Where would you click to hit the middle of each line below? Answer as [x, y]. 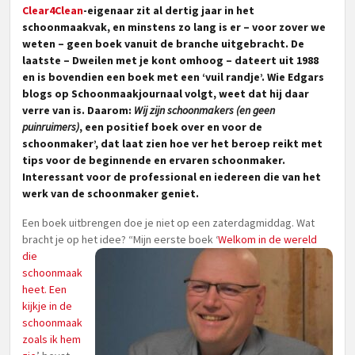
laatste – [47, 60]
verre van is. [55, 110]
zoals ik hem [52, 339]
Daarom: [111, 110]
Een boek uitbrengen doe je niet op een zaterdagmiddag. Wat [168, 223]
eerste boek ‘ [185, 239]
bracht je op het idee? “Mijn [87, 239]
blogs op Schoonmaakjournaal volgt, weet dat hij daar [166, 94]
